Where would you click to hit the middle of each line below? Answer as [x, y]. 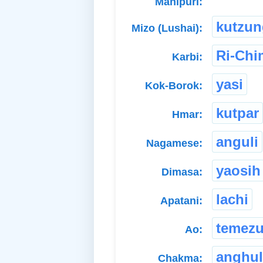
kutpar [237, 113]
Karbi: [187, 57]
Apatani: [181, 200]
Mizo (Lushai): [167, 28]
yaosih [238, 170]
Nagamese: [174, 143]
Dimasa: [182, 172]
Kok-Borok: [174, 85]
